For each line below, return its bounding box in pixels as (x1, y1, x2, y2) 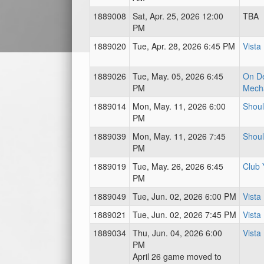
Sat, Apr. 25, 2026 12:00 (133, 10, 223, 22)
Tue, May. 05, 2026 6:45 (133, 70, 223, 82)
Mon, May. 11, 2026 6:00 (133, 100, 226, 112)
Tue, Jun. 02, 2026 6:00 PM (133, 190, 236, 202)
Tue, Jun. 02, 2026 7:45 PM (133, 209, 236, 220)
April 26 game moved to (133, 250, 222, 262)
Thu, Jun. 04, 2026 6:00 (133, 227, 222, 239)
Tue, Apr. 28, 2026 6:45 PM (133, 40, 235, 52)
